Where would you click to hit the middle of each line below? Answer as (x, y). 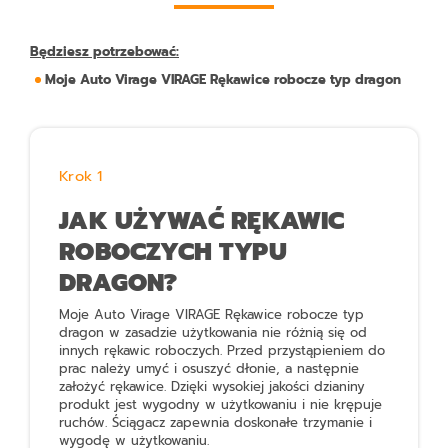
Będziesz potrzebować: (104, 51)
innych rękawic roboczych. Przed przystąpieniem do (222, 351)
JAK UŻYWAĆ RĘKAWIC (202, 221)
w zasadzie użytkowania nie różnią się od (236, 333)
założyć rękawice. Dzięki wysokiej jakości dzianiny (212, 387)
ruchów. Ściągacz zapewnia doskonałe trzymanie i (216, 423)
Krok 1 (81, 175)
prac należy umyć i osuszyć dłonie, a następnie (209, 369)
